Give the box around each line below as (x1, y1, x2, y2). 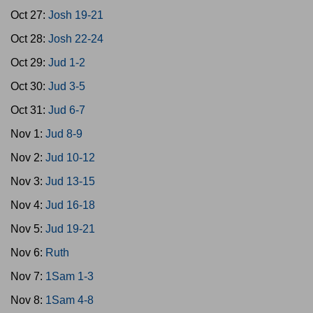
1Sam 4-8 (45, 294, 94, 306)
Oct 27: (10, 9, 48, 21)
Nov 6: (10, 247, 45, 259)
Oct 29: (10, 57, 48, 68)
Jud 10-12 (45, 152, 95, 163)
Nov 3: (10, 175, 45, 187)
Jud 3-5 (48, 80, 85, 92)
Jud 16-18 (45, 199, 95, 211)
